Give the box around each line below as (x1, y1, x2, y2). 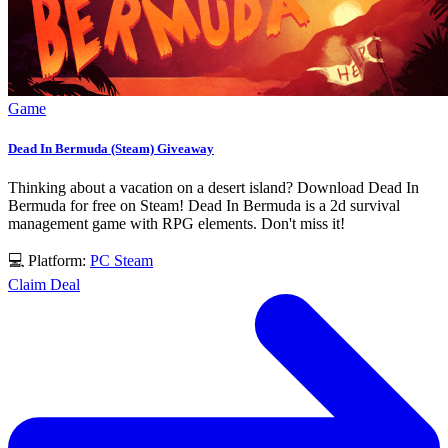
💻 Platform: (8, 251, 90, 269)
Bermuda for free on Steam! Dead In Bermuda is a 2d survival (8, 196, 400, 214)
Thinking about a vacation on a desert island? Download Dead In (8, 178, 419, 196)
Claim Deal (8, 275, 80, 293)
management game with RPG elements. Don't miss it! (8, 214, 345, 232)
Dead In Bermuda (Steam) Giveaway (8, 140, 214, 156)
